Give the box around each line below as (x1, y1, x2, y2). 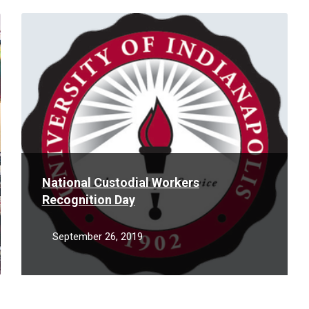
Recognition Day (41, 192, 135, 207)
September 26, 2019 (52, 230, 143, 243)
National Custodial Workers (41, 175, 199, 190)
